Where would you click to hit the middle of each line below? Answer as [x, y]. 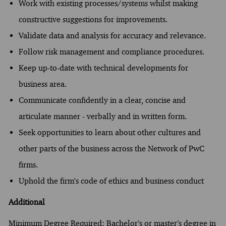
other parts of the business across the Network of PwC [111, 148]
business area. [42, 84]
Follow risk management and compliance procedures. [111, 51]
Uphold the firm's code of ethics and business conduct [111, 181]
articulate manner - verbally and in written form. [102, 116]
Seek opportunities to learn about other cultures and [109, 132]
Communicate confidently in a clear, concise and [102, 100]
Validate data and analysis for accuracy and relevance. [112, 35]
